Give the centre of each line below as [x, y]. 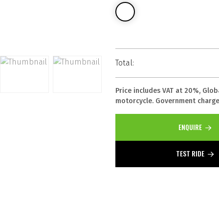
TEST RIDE [191, 153]
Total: [125, 63]
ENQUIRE [191, 127]
